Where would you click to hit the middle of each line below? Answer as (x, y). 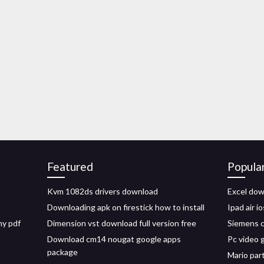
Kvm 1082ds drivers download (103, 191)
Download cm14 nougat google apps (114, 239)
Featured (70, 166)
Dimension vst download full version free (122, 223)
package (62, 252)
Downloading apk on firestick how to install (126, 207)
